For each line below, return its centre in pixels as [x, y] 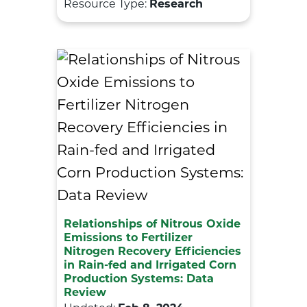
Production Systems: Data [139, 279]
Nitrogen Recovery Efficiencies [152, 252]
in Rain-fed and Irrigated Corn [150, 266]
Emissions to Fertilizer [128, 238]
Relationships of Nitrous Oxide [152, 224]
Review [85, 293]
